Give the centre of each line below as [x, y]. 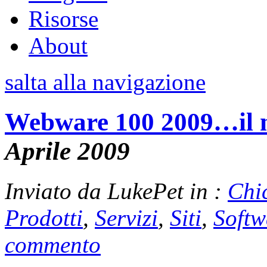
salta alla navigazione [105, 82]
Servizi [126, 218]
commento [53, 244]
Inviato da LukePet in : [116, 191]
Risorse [63, 19]
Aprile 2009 [67, 151]
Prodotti [44, 218]
